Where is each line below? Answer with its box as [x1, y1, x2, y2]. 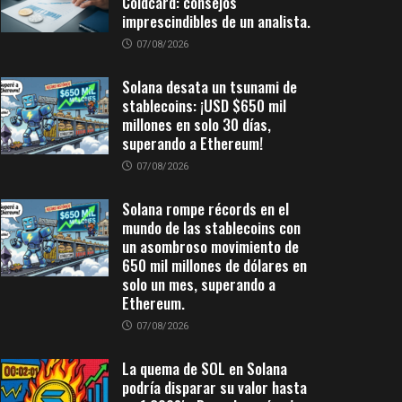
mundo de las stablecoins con [122, 216, 301, 239]
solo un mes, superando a [122, 273, 275, 295]
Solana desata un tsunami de [122, 75, 297, 98]
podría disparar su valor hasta [122, 376, 307, 398]
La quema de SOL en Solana [122, 357, 287, 380]
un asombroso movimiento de [122, 235, 299, 258]
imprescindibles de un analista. [122, 10, 310, 32]
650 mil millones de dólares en [122, 254, 307, 276]
